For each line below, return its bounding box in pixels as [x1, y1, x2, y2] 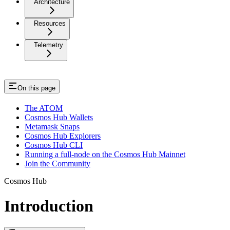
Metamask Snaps [25, 122, 80, 131]
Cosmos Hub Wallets [25, 112, 93, 122]
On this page [17, 84, 55, 92]
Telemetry [34, 41, 63, 49]
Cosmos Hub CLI [25, 140, 83, 149]
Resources [34, 19, 66, 27]
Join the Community [25, 159, 90, 168]
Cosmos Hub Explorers [25, 131, 101, 140]
